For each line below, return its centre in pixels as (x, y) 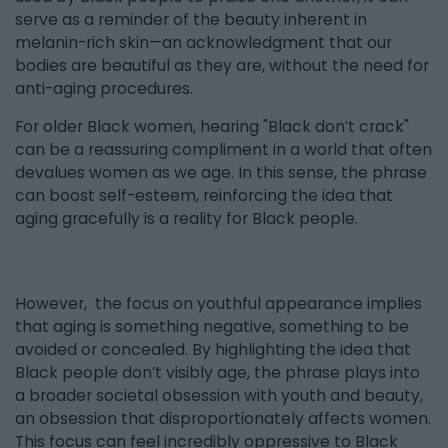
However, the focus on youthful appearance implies (218, 303)
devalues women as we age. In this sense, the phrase (221, 173)
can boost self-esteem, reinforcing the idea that (204, 196)
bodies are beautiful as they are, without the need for (222, 65)
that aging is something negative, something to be (212, 326)
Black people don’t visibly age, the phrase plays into (217, 372)
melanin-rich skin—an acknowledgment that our (203, 42)
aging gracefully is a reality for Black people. (186, 219)
